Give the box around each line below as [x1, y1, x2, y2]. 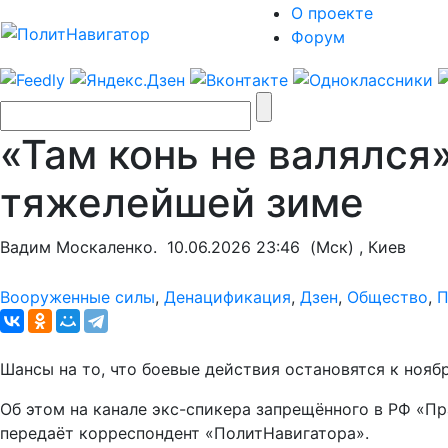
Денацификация [164, 286, 291, 307]
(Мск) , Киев [300, 236, 406, 257]
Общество [347, 286, 428, 307]
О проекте [291, 3, 373, 23]
